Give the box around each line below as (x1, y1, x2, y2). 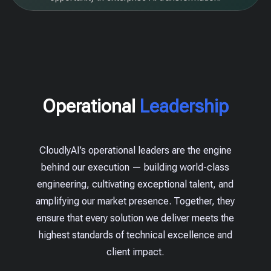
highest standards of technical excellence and (38, 229, 232, 241)
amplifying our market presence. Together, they (36, 195, 235, 207)
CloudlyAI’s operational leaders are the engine (39, 145, 232, 156)
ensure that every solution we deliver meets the (36, 212, 235, 224)
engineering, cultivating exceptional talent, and (37, 178, 234, 190)
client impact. (106, 246, 165, 258)
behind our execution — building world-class (41, 162, 230, 173)
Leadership (140, 96, 229, 117)
